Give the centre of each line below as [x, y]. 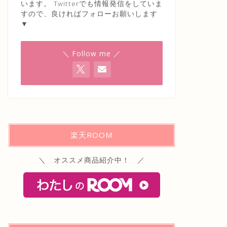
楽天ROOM [91, 135]
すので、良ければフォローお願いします [89, 13]
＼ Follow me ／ [91, 53]
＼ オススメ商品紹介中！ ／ [91, 160]
